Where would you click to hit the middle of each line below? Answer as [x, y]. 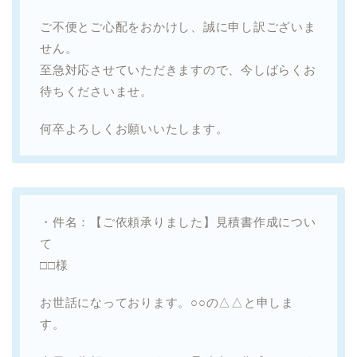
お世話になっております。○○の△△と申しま [167, 302]
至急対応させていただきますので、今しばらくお [178, 69]
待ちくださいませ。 [96, 91]
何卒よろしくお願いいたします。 [134, 128]
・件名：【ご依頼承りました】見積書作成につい [178, 222]
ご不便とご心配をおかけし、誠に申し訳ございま [178, 26]
